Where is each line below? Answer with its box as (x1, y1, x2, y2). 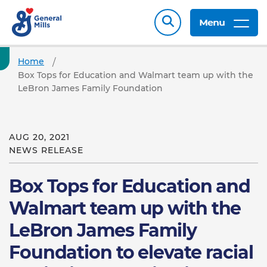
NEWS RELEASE (9, 145, 83, 156)
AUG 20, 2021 (9, 132, 70, 142)
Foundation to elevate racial (9, 241, 253, 263)
